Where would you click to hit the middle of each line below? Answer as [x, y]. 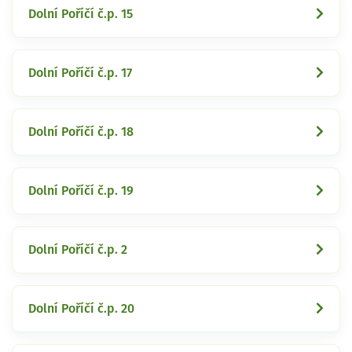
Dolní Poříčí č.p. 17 [80, 73]
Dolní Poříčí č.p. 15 [81, 14]
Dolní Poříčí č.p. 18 [81, 132]
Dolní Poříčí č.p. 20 [81, 308]
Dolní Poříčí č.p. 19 [81, 191]
